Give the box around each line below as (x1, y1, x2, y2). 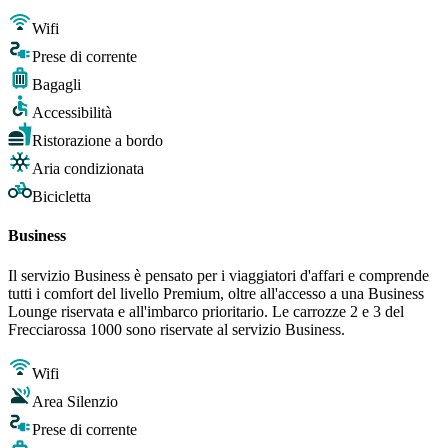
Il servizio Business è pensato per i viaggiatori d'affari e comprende (8, 266, 429, 284)
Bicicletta (32, 188, 91, 206)
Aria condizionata (32, 160, 144, 178)
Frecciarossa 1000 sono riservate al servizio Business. (8, 320, 345, 338)
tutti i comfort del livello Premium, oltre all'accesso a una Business (8, 284, 424, 302)
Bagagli (32, 76, 81, 94)
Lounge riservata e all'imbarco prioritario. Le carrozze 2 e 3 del (8, 302, 404, 320)
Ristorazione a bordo (32, 132, 163, 150)
